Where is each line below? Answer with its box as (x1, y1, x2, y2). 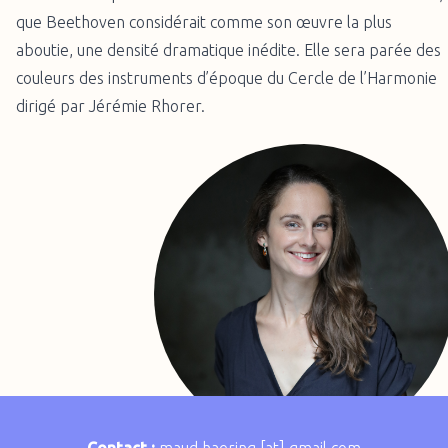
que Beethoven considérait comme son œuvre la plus (16, 13, 392, 31)
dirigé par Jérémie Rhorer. (16, 97, 205, 115)
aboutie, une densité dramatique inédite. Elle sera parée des (16, 41, 441, 59)
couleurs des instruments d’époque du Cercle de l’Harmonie (16, 69, 437, 87)
